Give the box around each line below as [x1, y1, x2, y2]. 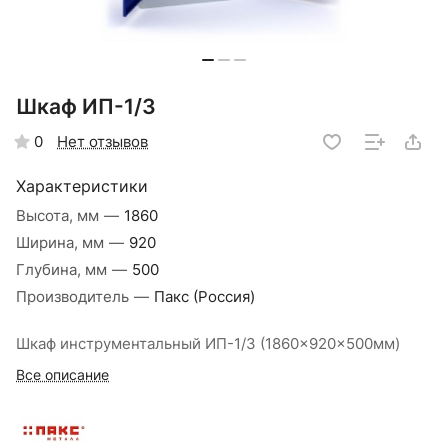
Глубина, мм [16, 261, 111, 280]
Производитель [16, 288, 133, 307]
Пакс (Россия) [154, 288, 255, 307]
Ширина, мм [16, 234, 108, 253]
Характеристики [16, 177, 148, 197]
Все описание [16, 367, 109, 384]
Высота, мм [16, 207, 103, 226]
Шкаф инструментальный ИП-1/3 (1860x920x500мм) [16, 335, 400, 354]
